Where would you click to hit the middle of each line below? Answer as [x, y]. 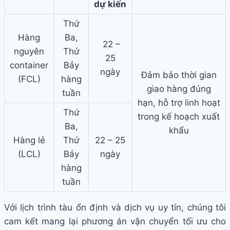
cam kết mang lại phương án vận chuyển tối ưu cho [115, 222]
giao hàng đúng [179, 89]
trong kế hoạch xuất [179, 117]
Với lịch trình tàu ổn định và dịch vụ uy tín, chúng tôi [115, 208]
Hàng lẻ [29, 140]
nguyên [29, 52]
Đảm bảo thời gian [179, 75]
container [29, 65]
